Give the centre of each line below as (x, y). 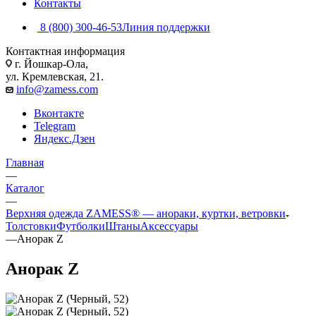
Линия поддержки (166, 27)
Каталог (25, 188)
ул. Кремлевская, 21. (55, 76)
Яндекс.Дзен (65, 138)
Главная (25, 162)
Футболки (81, 226)
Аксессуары (169, 226)
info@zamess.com (57, 89)
